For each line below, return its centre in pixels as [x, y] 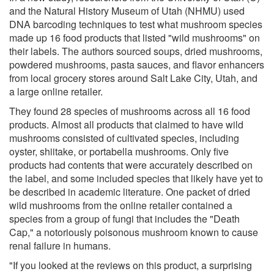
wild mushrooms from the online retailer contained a [121, 205]
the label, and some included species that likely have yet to [136, 178]
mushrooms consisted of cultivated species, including [124, 138]
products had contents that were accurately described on [131, 165]
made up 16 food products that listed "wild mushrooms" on [135, 37]
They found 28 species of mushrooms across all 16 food [130, 111]
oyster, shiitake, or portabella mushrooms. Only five [119, 151]
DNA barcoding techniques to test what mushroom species [136, 24]
